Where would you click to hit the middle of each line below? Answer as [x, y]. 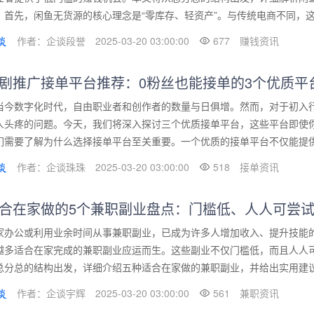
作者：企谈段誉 [51, 41]
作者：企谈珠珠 [51, 167]
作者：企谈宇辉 [51, 293]
